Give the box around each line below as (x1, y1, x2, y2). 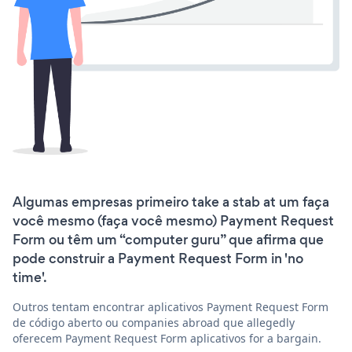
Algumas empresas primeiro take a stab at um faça (13, 192, 329, 211)
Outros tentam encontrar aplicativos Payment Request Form (13, 299, 328, 314)
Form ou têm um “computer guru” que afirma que (13, 229, 324, 249)
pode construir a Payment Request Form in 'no (13, 248, 303, 268)
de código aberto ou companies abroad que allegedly (13, 314, 295, 330)
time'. (13, 267, 47, 287)
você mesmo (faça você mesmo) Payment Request (13, 211, 334, 230)
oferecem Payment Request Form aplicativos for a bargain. (13, 330, 321, 346)
